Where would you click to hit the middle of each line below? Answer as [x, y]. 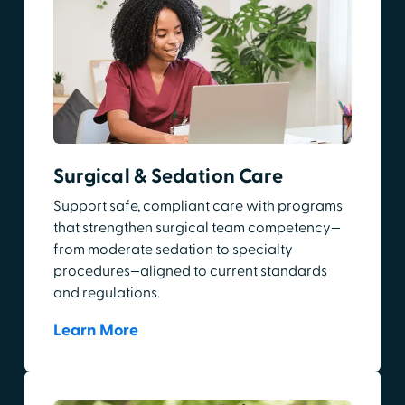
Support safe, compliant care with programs [198, 206]
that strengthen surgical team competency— [197, 227]
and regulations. [106, 292]
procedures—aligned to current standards [190, 271]
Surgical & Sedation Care [168, 176]
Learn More [95, 330]
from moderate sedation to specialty [173, 249]
